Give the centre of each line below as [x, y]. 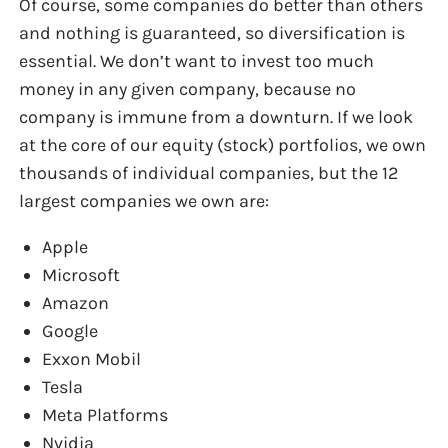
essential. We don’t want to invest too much [197, 61]
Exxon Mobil [91, 359]
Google [69, 331]
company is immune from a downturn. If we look [216, 117]
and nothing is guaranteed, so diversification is [212, 33]
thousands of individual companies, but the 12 [209, 173]
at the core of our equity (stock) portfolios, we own [223, 145]
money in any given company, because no [188, 89]
